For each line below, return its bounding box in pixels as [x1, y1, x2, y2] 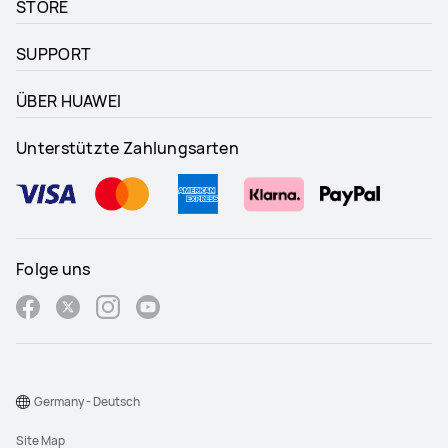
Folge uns [16, 258, 91, 281]
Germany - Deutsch [34, 393, 140, 411]
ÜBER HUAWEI [16, 90, 122, 113]
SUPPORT [16, 43, 92, 66]
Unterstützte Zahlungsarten [16, 137, 239, 160]
